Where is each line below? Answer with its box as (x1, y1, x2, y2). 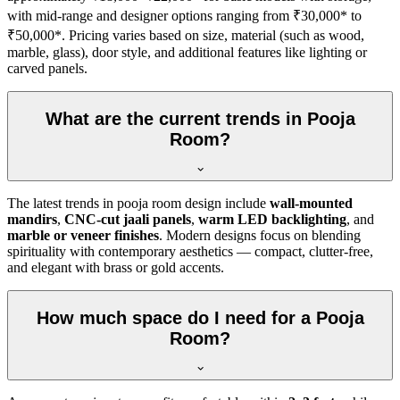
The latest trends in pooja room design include (7, 196, 270, 212)
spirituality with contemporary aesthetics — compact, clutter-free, (7, 244, 373, 260)
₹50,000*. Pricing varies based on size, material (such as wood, (7, 28, 364, 43)
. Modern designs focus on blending (159, 228, 361, 244)
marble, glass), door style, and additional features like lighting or (7, 45, 367, 60)
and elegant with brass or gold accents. (7, 260, 224, 276)
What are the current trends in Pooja (45, 108, 355, 129)
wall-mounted (270, 196, 353, 212)
